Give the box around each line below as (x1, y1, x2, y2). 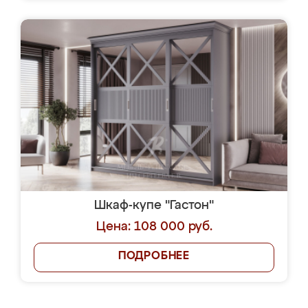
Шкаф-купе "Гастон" (94, 199, 214, 212)
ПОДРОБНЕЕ (118, 251, 190, 262)
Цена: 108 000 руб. (96, 221, 212, 233)
